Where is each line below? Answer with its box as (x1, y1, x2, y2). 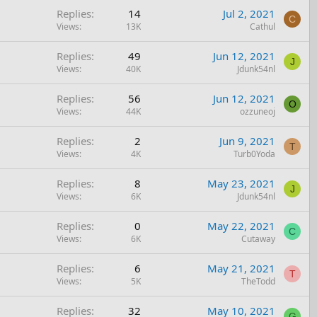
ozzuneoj (240, 105, 275, 117)
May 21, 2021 (207, 260, 275, 275)
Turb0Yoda (234, 147, 275, 160)
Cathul (250, 20, 275, 33)
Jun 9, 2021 (219, 133, 275, 148)
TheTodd (241, 275, 275, 287)
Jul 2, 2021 (223, 6, 275, 21)
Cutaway (241, 232, 275, 245)
